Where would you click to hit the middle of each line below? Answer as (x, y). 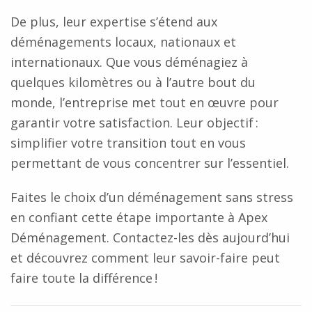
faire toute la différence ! (84, 278)
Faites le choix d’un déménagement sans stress (152, 197)
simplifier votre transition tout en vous (128, 143)
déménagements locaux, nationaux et (123, 42)
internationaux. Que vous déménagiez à (129, 62)
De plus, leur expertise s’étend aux (114, 22)
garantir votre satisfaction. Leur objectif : (134, 123)
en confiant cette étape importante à (124, 217)
